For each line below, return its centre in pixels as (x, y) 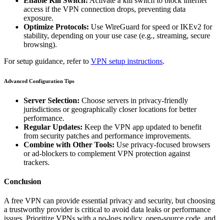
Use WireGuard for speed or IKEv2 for (151, 27)
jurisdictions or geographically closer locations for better (110, 109)
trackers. (37, 162)
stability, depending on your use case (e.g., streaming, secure (117, 35)
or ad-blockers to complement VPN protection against (107, 153)
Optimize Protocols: (56, 27)
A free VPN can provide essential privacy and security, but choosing (110, 201)
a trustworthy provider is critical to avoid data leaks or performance (107, 210)
